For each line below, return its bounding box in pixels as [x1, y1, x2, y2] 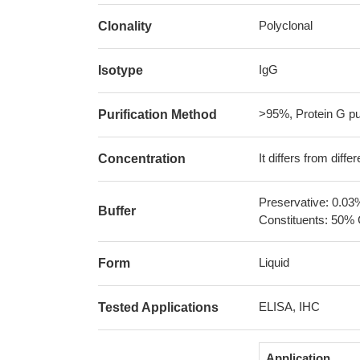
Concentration [98, 152, 186, 166]
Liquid [259, 256, 289, 269]
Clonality [98, 19, 152, 33]
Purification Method [98, 108, 217, 121]
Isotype [98, 63, 143, 77]
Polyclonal [259, 18, 313, 32]
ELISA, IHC [259, 300, 320, 313]
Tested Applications [98, 301, 219, 314]
